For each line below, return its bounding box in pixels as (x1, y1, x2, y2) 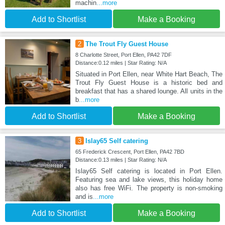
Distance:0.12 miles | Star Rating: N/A (75, 60, 167, 66)
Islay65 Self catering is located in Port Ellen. (75, 167, 222, 175)
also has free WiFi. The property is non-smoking (75, 184, 222, 192)
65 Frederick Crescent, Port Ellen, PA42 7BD (75, 149, 184, 155)
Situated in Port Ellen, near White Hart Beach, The (75, 70, 222, 78)
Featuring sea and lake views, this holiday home (75, 176, 222, 184)
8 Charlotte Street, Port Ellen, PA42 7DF (75, 52, 172, 58)
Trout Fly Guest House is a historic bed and (75, 79, 222, 87)
